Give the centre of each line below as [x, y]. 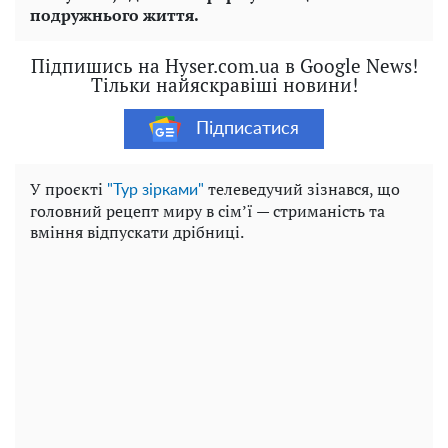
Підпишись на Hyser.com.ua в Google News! [224, 66]
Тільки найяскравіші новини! [224, 85]
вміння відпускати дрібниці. [137, 232]
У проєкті [68, 189]
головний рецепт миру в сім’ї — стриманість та [207, 211]
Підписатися [247, 128]
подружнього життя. [114, 15]
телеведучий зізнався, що [302, 189]
